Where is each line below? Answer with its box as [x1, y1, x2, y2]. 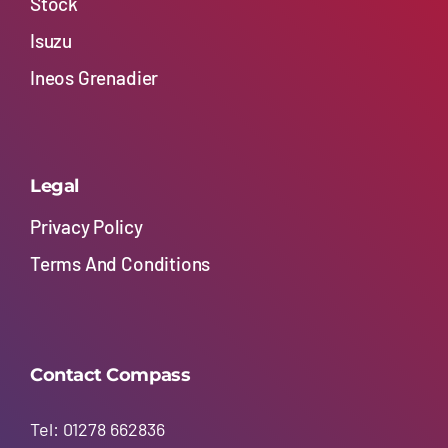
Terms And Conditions [29, 251, 211, 275]
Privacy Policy [29, 214, 143, 238]
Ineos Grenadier [29, 66, 159, 90]
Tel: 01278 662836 [29, 418, 165, 441]
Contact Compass [29, 364, 191, 387]
